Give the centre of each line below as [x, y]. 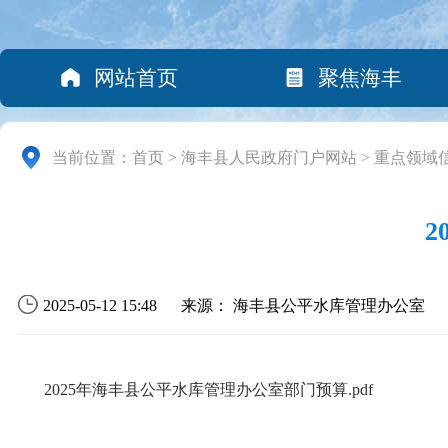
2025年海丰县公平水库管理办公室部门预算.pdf [209, 390]
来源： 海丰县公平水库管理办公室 [303, 306]
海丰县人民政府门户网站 [269, 157]
